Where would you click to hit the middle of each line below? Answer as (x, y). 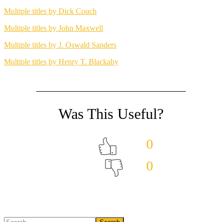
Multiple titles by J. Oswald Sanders (60, 45)
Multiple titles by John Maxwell (54, 28)
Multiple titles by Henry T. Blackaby (61, 61)
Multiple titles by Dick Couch (50, 11)
